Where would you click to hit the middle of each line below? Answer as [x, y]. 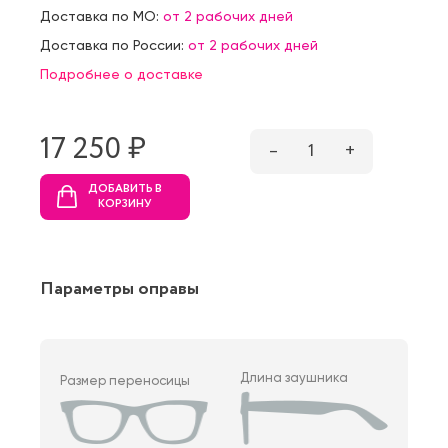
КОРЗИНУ [125, 203]
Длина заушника [294, 377]
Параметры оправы [119, 288]
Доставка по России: [114, 44]
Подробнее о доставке [121, 73]
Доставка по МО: [101, 15]
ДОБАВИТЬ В [125, 188]
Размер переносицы [125, 380]
